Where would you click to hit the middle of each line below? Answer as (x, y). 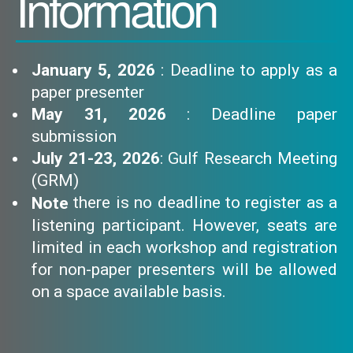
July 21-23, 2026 (96, 158)
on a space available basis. (129, 292)
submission (74, 136)
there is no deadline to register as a (203, 202)
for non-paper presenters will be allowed (184, 270)
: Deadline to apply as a (249, 70)
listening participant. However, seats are (184, 226)
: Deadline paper (262, 114)
